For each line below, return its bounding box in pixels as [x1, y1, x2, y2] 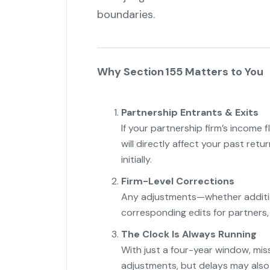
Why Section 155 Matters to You [96, 64, 263, 80]
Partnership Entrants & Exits [121, 106, 259, 119]
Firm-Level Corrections [121, 175, 234, 188]
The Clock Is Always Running [121, 228, 257, 241]
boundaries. [96, 7, 155, 22]
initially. [121, 153, 152, 166]
